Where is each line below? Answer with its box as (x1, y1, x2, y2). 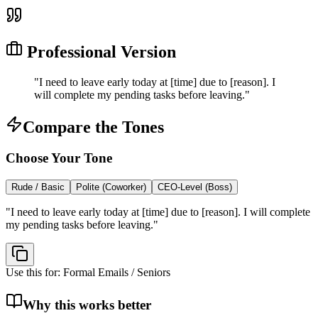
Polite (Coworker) (76, 182, 146, 193)
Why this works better (23, 297, 151, 312)
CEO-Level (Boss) (158, 182, 232, 193)
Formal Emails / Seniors (63, 266, 170, 279)
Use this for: (6, 266, 63, 279)
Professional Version (23, 42, 176, 61)
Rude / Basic (11, 182, 65, 193)
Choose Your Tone (6, 150, 112, 166)
